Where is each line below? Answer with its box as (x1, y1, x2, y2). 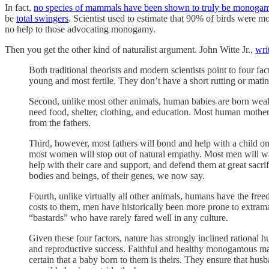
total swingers (16, 13, 68, 23)
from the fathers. (29, 117, 91, 128)
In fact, (5, 2, 34, 13)
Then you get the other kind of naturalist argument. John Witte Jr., (5, 44, 255, 55)
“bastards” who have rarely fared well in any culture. (29, 212, 228, 223)
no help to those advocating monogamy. (5, 23, 156, 34)
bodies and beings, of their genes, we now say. (29, 170, 205, 181)
